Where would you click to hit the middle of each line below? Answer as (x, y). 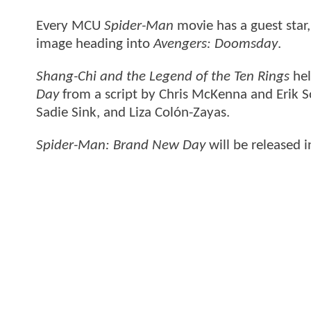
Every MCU (70, 26)
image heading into (95, 44)
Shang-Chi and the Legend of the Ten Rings (163, 77)
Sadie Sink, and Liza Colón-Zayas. (133, 113)
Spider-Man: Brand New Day (121, 146)
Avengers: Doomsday (216, 44)
